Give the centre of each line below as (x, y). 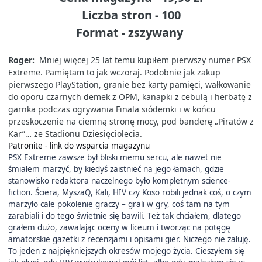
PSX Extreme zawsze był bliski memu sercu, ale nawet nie (115, 157)
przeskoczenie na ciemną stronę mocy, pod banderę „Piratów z (131, 121)
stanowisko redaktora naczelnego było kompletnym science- (119, 180)
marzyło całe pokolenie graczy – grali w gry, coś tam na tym (119, 204)
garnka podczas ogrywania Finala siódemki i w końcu (112, 109)
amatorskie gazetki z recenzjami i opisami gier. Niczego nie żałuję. (129, 239)
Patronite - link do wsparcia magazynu (80, 145)
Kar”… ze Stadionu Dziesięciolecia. (76, 133)
